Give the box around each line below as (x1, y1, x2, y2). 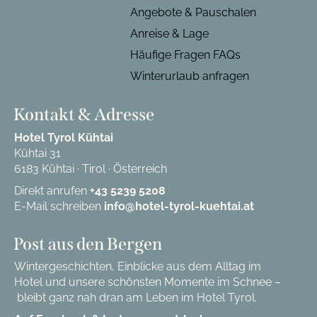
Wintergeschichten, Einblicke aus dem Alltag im (13, 259, 261, 273)
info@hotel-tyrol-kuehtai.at (103, 200, 254, 214)
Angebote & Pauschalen (130, 6, 256, 20)
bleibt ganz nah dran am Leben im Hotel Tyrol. (13, 290, 257, 304)
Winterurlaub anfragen (130, 69, 249, 83)
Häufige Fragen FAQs (130, 48, 241, 62)
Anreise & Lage (130, 27, 209, 41)
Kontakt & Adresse (13, 105, 154, 125)
